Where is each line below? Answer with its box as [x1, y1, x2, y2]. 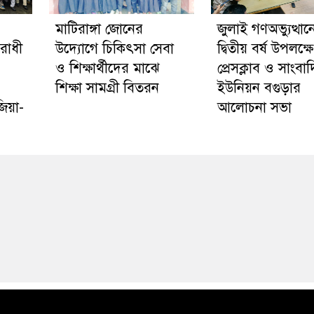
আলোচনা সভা [217, 99, 292, 117]
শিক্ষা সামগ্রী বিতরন [55, 79, 159, 97]
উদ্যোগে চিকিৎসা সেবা [55, 40, 174, 58]
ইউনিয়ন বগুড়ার [217, 79, 301, 97]
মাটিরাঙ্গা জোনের [55, 20, 143, 39]
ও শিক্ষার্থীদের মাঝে [55, 60, 160, 78]
